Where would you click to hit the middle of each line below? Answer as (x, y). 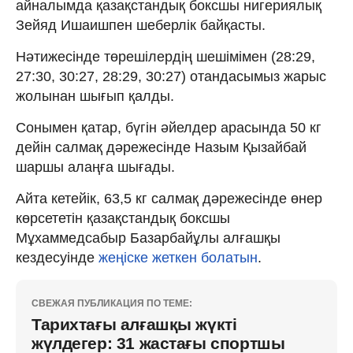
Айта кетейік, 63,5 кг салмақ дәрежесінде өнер (169, 198)
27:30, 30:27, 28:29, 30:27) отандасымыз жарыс (171, 76)
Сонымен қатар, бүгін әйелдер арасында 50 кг (169, 127)
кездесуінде (57, 257)
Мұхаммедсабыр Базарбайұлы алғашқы (148, 238)
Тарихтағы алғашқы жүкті (134, 324)
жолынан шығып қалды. (95, 96)
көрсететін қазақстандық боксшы (123, 218)
